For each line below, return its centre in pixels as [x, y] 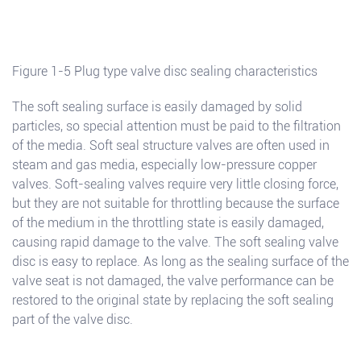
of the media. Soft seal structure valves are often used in [171, 146]
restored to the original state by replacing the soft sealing [173, 301]
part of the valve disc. [73, 320]
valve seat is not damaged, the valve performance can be [173, 281]
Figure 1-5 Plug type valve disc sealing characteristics [165, 72]
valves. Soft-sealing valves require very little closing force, [175, 185]
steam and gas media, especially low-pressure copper [164, 165]
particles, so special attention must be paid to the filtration [176, 127]
